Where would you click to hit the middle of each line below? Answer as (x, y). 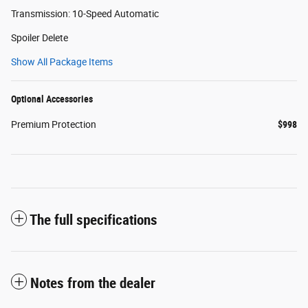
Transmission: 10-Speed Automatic (85, 13)
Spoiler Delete (40, 37)
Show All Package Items (62, 62)
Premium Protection (54, 124)
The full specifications (93, 220)
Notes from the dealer (93, 283)
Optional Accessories (52, 99)
